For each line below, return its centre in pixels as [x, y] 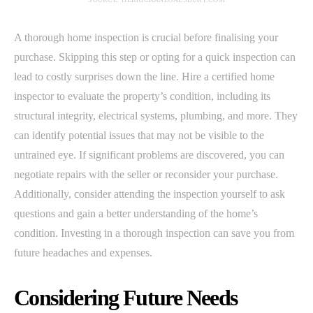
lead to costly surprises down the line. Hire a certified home [144, 76]
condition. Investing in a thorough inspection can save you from [154, 233]
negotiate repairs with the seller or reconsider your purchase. [146, 174]
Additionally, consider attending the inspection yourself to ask [150, 194]
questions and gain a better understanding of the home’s [136, 213]
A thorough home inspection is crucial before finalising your [146, 37]
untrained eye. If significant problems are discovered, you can [149, 154]
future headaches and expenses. [83, 252]
